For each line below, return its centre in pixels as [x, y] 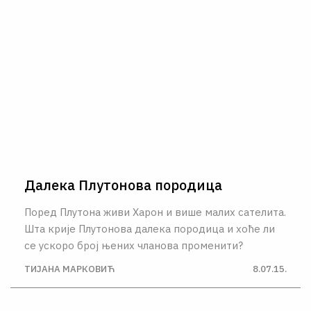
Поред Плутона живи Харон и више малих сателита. [155, 212]
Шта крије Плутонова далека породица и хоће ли [150, 228]
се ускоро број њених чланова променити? [134, 245]
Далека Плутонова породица [123, 185]
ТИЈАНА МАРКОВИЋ [69, 269]
